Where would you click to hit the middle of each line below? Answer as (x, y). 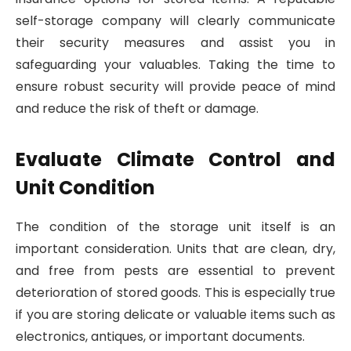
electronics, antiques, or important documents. (160, 336)
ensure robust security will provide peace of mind (175, 87)
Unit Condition (85, 187)
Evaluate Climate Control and (175, 159)
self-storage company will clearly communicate (175, 21)
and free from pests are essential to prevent (175, 270)
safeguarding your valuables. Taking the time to (175, 65)
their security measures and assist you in (175, 43)
